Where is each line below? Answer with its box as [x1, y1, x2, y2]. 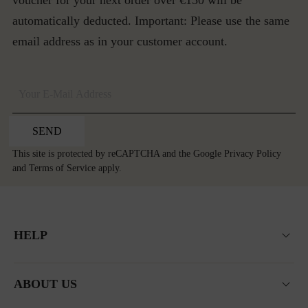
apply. [96, 163, 122, 173]
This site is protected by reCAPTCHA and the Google [12, 148, 224, 159]
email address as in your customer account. [12, 34, 228, 48]
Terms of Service [29, 163, 96, 173]
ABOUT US [14, 277, 77, 291]
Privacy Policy [224, 148, 281, 159]
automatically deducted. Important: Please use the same [12, 14, 289, 27]
